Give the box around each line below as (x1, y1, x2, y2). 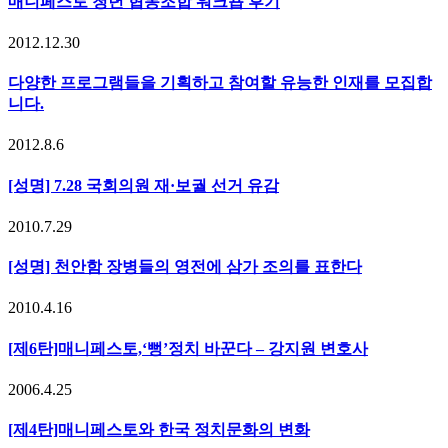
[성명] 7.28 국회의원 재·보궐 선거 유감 (8, 176, 279, 194)
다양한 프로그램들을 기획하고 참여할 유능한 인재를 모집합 (8, 74, 432, 92)
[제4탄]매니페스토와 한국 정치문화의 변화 (8, 421, 310, 439)
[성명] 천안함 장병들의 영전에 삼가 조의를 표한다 (8, 258, 362, 276)
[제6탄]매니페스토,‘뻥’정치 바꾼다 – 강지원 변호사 (8, 339, 368, 357)
